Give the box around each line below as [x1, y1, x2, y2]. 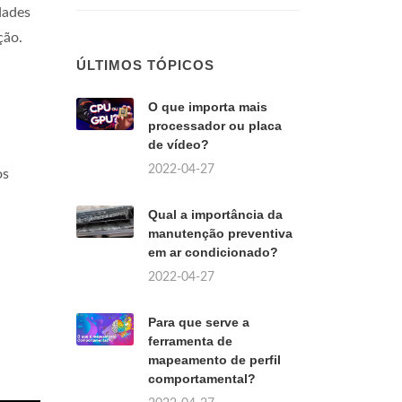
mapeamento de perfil [148, 353, 281, 367]
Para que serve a [148, 315, 249, 329]
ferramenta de [148, 334, 232, 348]
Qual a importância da [148, 207, 283, 222]
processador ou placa [148, 118, 282, 133]
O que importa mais [148, 100, 267, 114]
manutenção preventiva [148, 226, 293, 240]
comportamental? [148, 371, 256, 386]
